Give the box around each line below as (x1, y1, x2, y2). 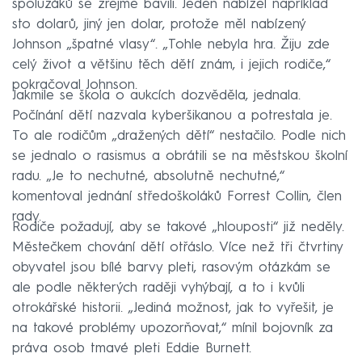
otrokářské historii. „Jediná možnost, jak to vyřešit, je (12, 301, 334, 315)
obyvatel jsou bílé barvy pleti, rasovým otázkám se (12, 260, 330, 275)
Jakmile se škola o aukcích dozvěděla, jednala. (12, 88, 301, 103)
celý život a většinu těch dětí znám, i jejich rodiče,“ (12, 57, 330, 72)
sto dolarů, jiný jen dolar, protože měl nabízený (12, 17, 305, 32)
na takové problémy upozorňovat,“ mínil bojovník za (12, 321, 333, 335)
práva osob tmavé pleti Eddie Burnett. (12, 341, 251, 356)
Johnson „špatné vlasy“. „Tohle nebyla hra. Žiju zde (12, 37, 330, 52)
